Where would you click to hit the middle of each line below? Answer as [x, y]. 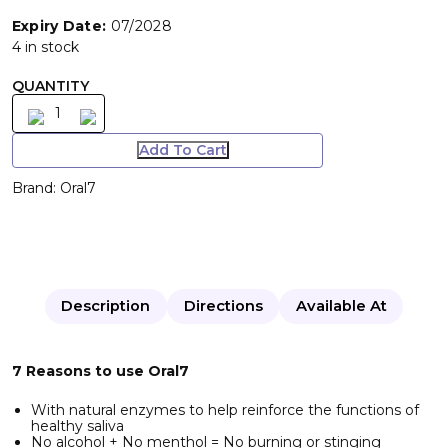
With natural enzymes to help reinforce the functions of [225, 409]
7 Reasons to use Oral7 [100, 370]
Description [106, 305]
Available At [341, 305]
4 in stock [45, 46]
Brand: [35, 187]
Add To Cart [182, 150]
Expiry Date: [59, 25]
